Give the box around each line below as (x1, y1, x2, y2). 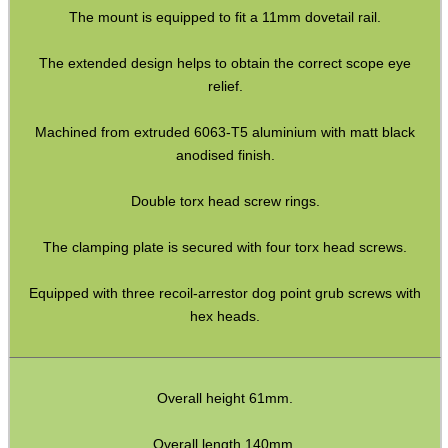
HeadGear (15, 338, 74, 354)
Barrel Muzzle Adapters (15, 302, 151, 318)
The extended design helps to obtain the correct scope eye (39, 55, 411, 72)
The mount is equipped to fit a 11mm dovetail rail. (69, 9, 381, 26)
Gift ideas (15, 409, 72, 425)
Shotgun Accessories (15, 266, 139, 282)
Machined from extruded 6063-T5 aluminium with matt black (35, 124, 415, 141)
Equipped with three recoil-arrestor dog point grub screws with (29, 285, 421, 302)
